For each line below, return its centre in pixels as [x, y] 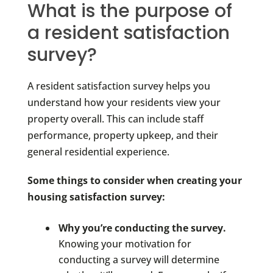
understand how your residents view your [124, 103]
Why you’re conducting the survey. [142, 228]
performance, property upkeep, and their [122, 136]
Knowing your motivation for [125, 243]
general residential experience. [98, 152]
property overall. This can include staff [115, 119]
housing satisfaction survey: [96, 197]
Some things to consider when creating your [134, 181]
